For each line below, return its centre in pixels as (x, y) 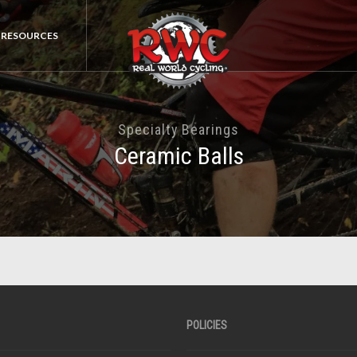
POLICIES (207, 325)
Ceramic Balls (178, 156)
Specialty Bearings (178, 129)
